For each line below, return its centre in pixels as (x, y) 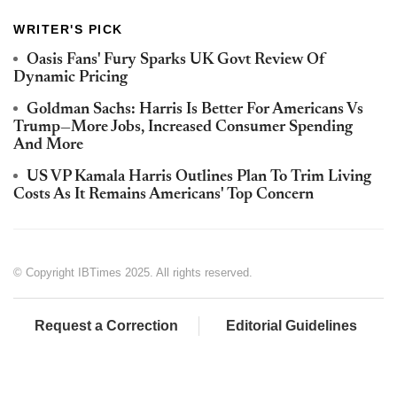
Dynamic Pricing (70, 78)
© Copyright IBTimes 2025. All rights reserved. (133, 272)
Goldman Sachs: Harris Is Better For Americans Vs (195, 109)
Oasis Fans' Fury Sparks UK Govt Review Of (176, 60)
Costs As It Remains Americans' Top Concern (163, 195)
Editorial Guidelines (292, 325)
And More (48, 145)
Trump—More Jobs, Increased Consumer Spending (183, 127)
